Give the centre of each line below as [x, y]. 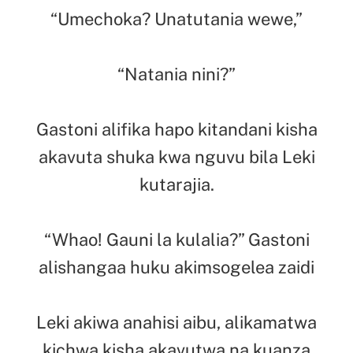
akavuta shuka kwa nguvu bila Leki [176, 156]
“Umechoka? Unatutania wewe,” [176, 19]
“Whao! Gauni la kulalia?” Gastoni [176, 239]
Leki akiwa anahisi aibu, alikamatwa [176, 322]
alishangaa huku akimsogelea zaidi [176, 267]
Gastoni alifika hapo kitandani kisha [176, 129]
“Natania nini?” [176, 74]
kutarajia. [176, 184]
